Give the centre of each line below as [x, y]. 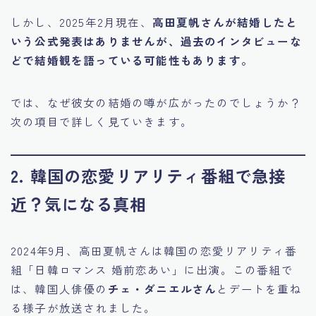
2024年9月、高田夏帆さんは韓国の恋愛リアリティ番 [154, 250]
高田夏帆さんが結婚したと [225, 22]
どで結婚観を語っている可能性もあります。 [132, 60]
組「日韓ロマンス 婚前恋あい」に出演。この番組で [152, 269]
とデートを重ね [259, 288]
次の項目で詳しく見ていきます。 [102, 122]
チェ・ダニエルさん [162, 288]
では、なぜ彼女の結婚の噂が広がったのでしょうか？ [156, 103]
